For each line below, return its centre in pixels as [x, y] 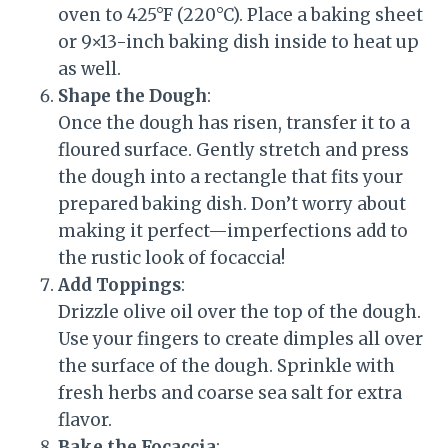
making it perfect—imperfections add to [233, 230]
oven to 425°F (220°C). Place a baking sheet [240, 14]
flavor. [85, 419]
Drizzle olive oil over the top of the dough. [239, 311]
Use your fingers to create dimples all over [240, 338]
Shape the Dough [132, 95]
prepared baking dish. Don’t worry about [232, 203]
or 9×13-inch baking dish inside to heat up [238, 41]
